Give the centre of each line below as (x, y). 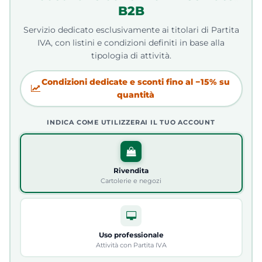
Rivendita (131, 170)
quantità (136, 95)
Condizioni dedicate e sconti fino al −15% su (136, 82)
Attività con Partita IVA (131, 245)
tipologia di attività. (131, 55)
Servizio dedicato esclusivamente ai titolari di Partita (131, 30)
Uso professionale (131, 235)
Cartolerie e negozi (131, 181)
